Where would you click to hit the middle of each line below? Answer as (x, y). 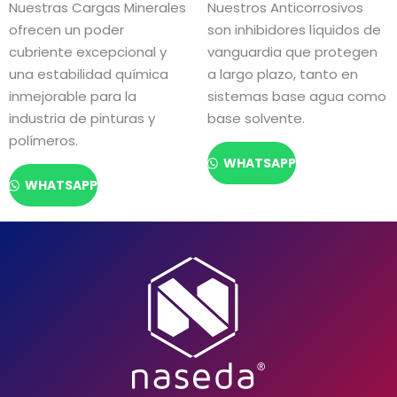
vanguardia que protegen (292, 51)
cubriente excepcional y (88, 51)
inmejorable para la (73, 96)
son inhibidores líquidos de (294, 29)
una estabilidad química (89, 74)
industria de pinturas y (82, 118)
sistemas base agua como (297, 96)
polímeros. (43, 140)
